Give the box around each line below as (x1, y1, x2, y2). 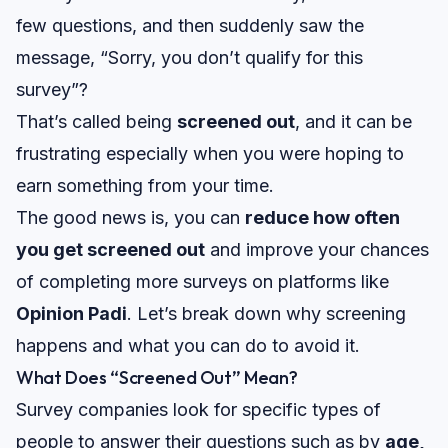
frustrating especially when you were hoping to (16, 143, 404, 165)
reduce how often (245, 207, 400, 229)
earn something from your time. (16, 175, 274, 197)
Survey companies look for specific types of (16, 399, 381, 421)
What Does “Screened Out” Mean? (16, 366, 298, 390)
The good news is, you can (16, 207, 245, 229)
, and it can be (295, 111, 412, 133)
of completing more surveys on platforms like (16, 271, 389, 293)
